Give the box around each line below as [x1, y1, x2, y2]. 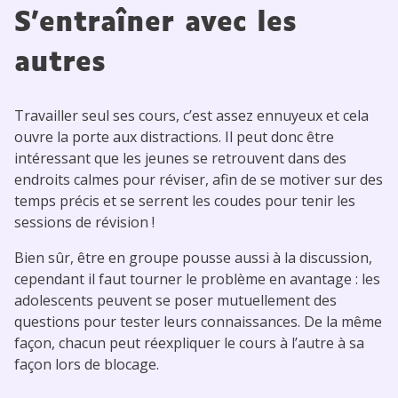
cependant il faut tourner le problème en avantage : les [14, 268, 380, 289]
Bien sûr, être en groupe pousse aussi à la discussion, [14, 247, 372, 267]
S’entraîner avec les [14, 9, 297, 37]
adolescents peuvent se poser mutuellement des [14, 290, 337, 310]
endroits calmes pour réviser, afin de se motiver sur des [14, 169, 383, 189]
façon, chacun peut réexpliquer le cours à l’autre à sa [14, 332, 364, 353]
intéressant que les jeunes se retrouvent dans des [14, 147, 346, 168]
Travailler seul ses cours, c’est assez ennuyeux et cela [14, 105, 369, 125]
